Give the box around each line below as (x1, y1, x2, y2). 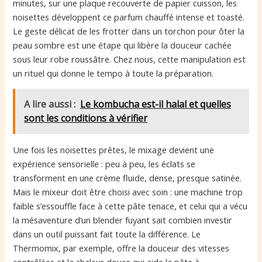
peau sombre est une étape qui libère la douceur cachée (13, 39, 232, 51)
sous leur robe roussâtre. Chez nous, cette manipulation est (13, 53, 246, 65)
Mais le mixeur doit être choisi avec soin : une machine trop (13, 185, 243, 198)
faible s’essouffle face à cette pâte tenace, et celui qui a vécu (13, 199, 248, 212)
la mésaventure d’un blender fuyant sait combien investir (13, 213, 233, 226)
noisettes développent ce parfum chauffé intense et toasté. (13, 11, 245, 23)
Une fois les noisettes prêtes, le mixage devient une (13, 143, 215, 156)
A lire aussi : (24, 98, 76, 111)
